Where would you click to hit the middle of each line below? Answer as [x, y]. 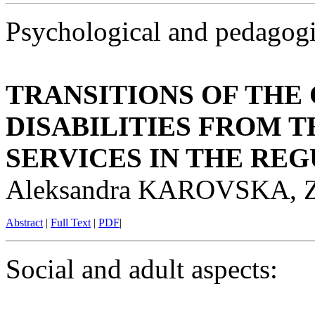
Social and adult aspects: [142, 269]
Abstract [24, 223]
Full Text [71, 223]
